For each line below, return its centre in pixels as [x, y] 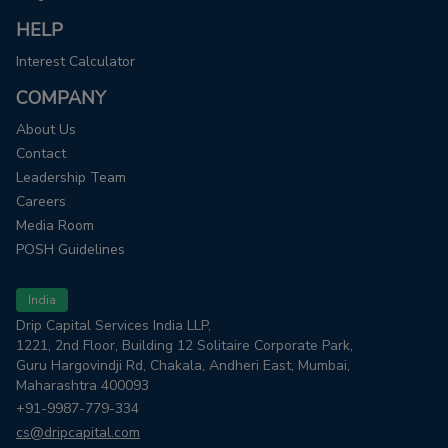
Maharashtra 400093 [82, 386]
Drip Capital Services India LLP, [113, 326]
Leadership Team [71, 178]
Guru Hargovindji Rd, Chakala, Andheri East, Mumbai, [183, 366]
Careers [41, 202]
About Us [46, 130]
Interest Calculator [75, 62]
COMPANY [61, 98]
